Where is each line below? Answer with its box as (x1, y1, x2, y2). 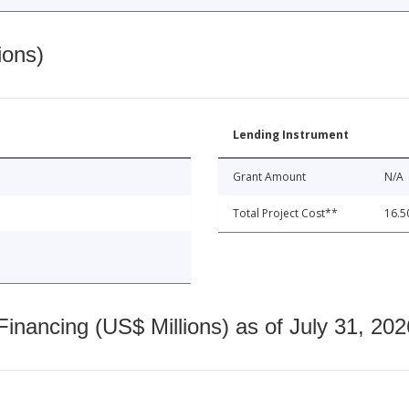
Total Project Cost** (233, 205, 338, 222)
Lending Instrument (233, 127, 349, 143)
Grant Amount (233, 169, 306, 185)
